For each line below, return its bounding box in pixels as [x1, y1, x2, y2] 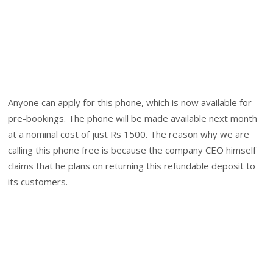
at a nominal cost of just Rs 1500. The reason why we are [8, 128, 250, 141]
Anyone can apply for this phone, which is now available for [8, 96, 252, 109]
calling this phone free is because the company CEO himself [8, 144, 257, 157]
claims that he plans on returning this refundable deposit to [8, 160, 256, 172]
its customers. [8, 175, 68, 188]
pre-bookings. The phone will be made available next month [8, 112, 258, 125]
